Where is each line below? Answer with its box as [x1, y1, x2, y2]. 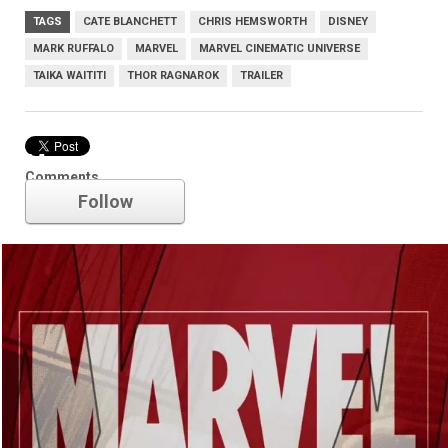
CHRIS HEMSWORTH [198, 14, 307, 28]
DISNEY [328, 14, 368, 28]
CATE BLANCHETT [83, 14, 177, 28]
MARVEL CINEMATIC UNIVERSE [199, 41, 360, 55]
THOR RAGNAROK [127, 68, 219, 82]
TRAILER [240, 68, 283, 82]
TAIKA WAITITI [33, 68, 106, 82]
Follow [77, 190, 133, 212]
